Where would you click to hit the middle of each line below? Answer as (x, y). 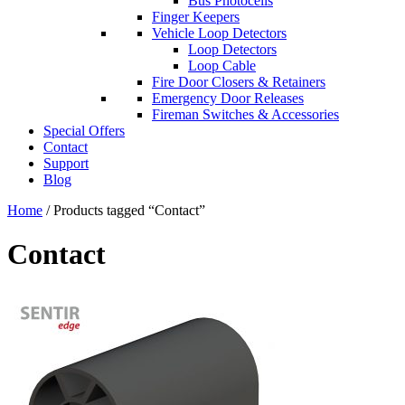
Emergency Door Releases (228, 99)
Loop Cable (222, 66)
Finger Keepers (196, 17)
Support (66, 164)
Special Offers (84, 131)
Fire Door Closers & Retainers (239, 82)
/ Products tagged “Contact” (124, 211)
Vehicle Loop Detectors (219, 33)
